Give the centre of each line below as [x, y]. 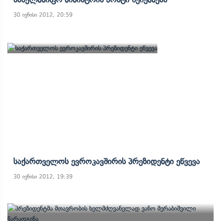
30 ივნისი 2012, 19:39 [43, 177]
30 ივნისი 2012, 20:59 [43, 15]
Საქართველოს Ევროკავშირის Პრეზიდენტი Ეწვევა [107, 161]
